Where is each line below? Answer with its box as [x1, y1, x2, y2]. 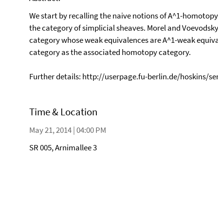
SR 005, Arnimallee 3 [29, 142, 97, 153]
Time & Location [29, 105, 97, 118]
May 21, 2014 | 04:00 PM [29, 125, 106, 135]
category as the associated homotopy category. [29, 47, 191, 57]
